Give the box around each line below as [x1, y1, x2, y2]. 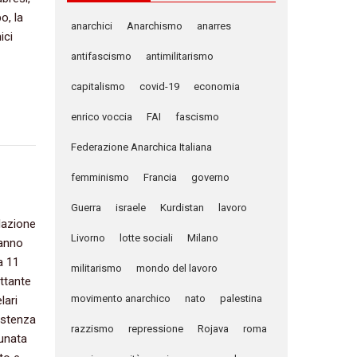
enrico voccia [70, 111, 132, 124]
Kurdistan [159, 202, 204, 214]
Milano [186, 232, 218, 245]
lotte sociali [119, 232, 173, 245]
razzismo [70, 323, 114, 335]
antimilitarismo [145, 50, 214, 63]
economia [193, 80, 240, 93]
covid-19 [139, 80, 179, 93]
